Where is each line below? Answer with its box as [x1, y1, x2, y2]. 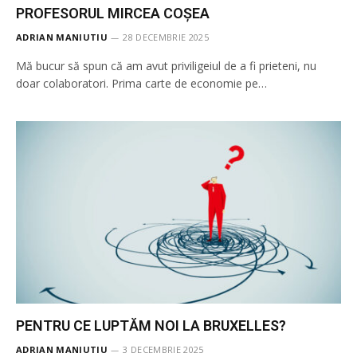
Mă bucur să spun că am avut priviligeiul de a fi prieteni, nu [16, 57, 316, 73]
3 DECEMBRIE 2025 [123, 343, 204, 355]
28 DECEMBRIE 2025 [123, 30, 209, 43]
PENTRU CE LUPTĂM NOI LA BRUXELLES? [16, 317, 286, 334]
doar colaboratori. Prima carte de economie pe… [16, 75, 267, 91]
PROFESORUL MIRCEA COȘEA [16, 4, 210, 22]
